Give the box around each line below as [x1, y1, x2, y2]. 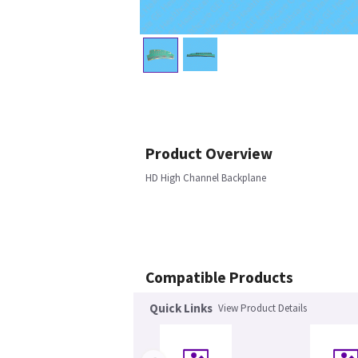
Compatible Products [145, 268, 293, 288]
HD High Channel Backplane [145, 171, 266, 185]
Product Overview [145, 144, 272, 164]
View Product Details [218, 301, 307, 316]
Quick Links [149, 300, 213, 316]
